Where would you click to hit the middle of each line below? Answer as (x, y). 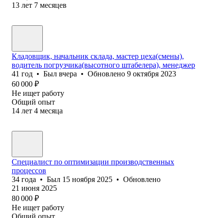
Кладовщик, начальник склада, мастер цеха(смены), (98, 56)
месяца (51, 110)
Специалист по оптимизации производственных (93, 162)
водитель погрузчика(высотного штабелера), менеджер (103, 65)
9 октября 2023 (152, 73)
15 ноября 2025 (87, 179)
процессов (29, 170)
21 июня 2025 (34, 188)
